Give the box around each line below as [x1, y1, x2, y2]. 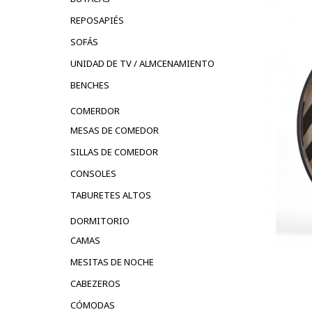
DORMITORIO [70, 214, 130, 227]
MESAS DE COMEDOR [70, 123, 159, 136]
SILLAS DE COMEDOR [70, 145, 158, 158]
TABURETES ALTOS [70, 188, 151, 201]
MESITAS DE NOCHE [70, 255, 154, 268]
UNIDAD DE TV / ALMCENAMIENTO [70, 56, 214, 70]
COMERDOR [70, 104, 120, 117]
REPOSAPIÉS [70, 13, 124, 26]
